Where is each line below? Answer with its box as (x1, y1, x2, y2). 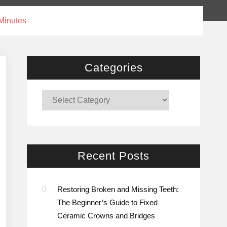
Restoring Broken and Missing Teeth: (57, 184, 179, 194)
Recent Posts (78, 149, 149, 162)
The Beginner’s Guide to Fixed (57, 198, 158, 207)
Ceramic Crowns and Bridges (57, 211, 155, 220)
